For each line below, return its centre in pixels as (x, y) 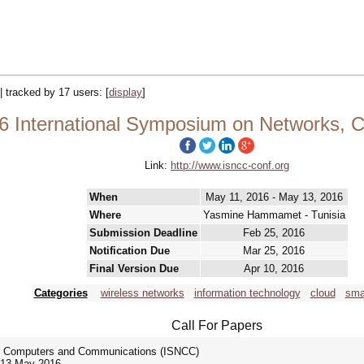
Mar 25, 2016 (274, 251)
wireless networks (142, 293)
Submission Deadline (143, 233)
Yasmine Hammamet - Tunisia (274, 215)
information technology (247, 293)
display (126, 92)
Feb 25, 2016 (274, 233)
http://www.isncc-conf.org (230, 165)
